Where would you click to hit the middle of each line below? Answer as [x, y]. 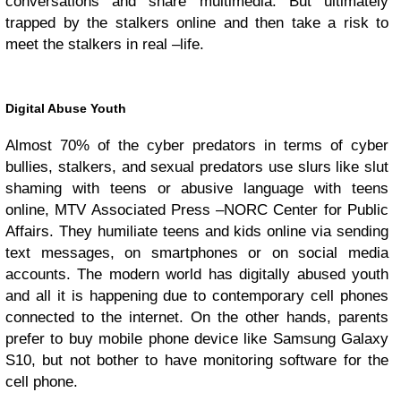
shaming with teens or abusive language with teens [197, 188]
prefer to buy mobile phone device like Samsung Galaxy [197, 338]
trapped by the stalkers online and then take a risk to [197, 22]
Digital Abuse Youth [66, 108]
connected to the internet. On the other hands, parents [197, 317]
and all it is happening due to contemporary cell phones [197, 295]
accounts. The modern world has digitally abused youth [197, 274]
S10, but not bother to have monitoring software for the [197, 360]
